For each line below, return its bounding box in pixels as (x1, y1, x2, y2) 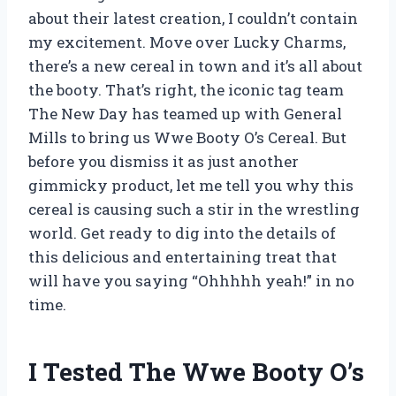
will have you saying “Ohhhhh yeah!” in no (28, 270, 354, 292)
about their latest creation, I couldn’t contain (28, 8, 358, 29)
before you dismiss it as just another (28, 151, 299, 172)
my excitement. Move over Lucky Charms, (28, 32, 346, 53)
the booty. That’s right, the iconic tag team (28, 80, 344, 101)
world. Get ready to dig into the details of (28, 223, 336, 244)
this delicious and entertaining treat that (28, 247, 337, 268)
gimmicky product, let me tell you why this (28, 175, 354, 196)
